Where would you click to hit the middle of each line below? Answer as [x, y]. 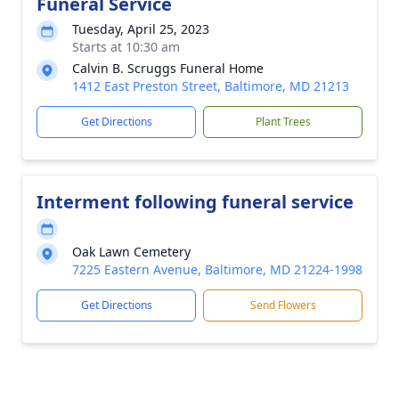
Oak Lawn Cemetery [131, 252]
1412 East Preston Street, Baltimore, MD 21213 [211, 86]
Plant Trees [283, 122]
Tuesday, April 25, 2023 [141, 29]
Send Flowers [283, 305]
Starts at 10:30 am [126, 47]
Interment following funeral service [195, 202]
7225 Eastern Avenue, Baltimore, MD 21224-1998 [217, 269]
